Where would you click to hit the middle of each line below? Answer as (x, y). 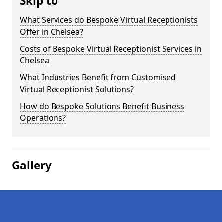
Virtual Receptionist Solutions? (77, 89)
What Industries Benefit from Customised (98, 77)
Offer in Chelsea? (52, 32)
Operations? (43, 118)
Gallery (32, 165)
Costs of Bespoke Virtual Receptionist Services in (111, 49)
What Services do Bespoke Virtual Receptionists (109, 20)
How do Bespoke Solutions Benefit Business (102, 106)
